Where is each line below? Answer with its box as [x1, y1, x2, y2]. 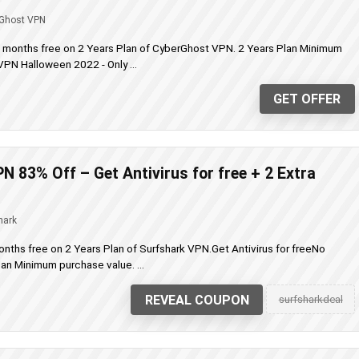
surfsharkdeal [278, 292, 343, 305]
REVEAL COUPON [144, 292, 249, 308]
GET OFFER [273, 91, 341, 107]
